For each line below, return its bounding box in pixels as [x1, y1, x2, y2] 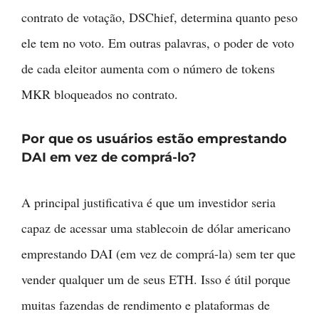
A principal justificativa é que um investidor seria [21, 193, 276, 211]
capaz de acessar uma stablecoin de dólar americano [21, 219, 291, 236]
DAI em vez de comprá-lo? [21, 149, 197, 165]
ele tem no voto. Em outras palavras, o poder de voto [21, 33, 294, 51]
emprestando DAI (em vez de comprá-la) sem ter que [21, 244, 296, 262]
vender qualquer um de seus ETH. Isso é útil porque [21, 270, 291, 288]
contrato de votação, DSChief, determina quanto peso [21, 8, 298, 26]
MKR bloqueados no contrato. [21, 85, 178, 103]
